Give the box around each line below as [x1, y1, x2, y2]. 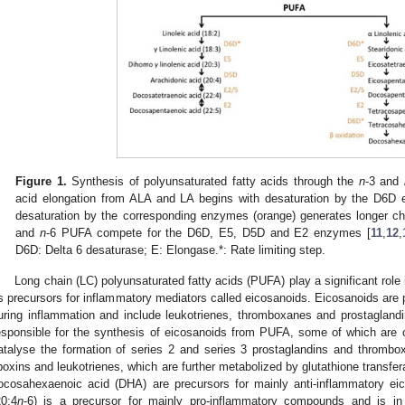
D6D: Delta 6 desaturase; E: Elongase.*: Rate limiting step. [15, 242, 326, 257]
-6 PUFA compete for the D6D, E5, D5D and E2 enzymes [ [46, 225, 372, 240]
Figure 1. [15, 174, 67, 188]
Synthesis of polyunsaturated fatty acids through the [66, 174, 359, 188]
